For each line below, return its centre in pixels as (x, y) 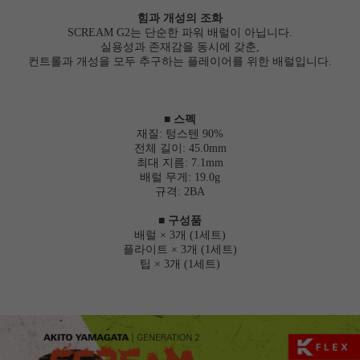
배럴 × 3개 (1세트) (180, 235)
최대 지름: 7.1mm (180, 162)
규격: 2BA (180, 191)
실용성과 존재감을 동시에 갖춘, (180, 47)
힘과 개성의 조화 (180, 18)
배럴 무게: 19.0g (180, 177)
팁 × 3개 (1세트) (180, 264)
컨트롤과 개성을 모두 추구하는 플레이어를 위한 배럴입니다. (180, 61)
